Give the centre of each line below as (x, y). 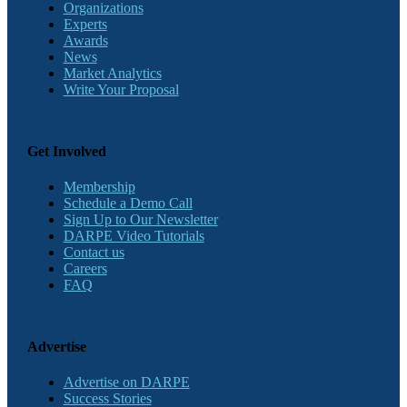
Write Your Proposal (121, 89)
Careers (85, 269)
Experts (85, 24)
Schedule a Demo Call (128, 203)
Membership (99, 187)
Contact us (94, 253)
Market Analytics (112, 73)
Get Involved (66, 151)
